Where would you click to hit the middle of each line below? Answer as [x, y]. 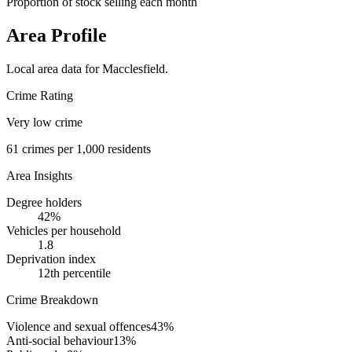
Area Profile [57, 36]
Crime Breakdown [52, 300]
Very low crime [44, 123]
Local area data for [54, 69]
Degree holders [44, 203]
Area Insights [39, 176]
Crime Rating [40, 96]
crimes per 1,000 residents [85, 149]
